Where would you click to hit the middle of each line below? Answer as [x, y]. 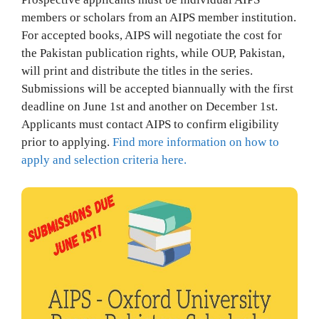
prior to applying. [67, 142]
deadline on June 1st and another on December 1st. [150, 106]
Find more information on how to [196, 142]
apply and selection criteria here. [104, 160]
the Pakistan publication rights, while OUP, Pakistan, [153, 53]
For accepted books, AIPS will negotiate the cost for [152, 35]
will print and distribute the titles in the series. [137, 71]
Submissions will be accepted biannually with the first [157, 89]
